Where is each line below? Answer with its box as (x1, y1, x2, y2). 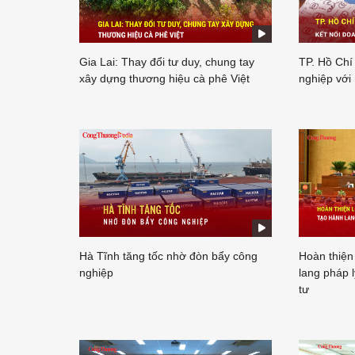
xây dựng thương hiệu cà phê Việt (79, 71, 250, 85)
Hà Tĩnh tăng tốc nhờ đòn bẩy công (79, 250, 258, 263)
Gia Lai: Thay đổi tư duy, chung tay (79, 55, 254, 68)
